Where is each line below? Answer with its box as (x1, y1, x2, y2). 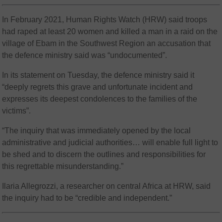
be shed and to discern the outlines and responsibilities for (2, 150, 206, 159)
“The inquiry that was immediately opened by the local (2, 126, 191, 135)
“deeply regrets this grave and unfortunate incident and (2, 82, 193, 91)
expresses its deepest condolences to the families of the (2, 94, 198, 103)
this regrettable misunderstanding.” (2, 162, 124, 170)
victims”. (2, 106, 31, 115)
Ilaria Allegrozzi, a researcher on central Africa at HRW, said (2, 181, 211, 190)
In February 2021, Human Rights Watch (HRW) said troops (2, 15, 208, 24)
